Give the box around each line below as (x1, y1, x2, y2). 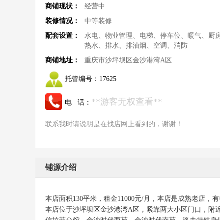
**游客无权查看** (91, 97, 162, 107)
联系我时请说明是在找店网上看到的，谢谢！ (45, 120, 183, 128)
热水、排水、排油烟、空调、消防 (84, 42, 188, 49)
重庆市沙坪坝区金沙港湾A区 (84, 56, 172, 64)
